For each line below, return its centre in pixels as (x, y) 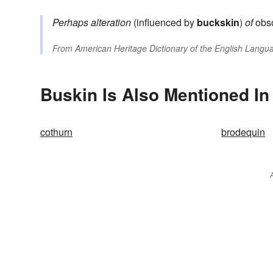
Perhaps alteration (92, 23)
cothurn (56, 132)
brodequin (243, 132)
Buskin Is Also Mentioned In (155, 94)
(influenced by (164, 23)
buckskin (218, 23)
